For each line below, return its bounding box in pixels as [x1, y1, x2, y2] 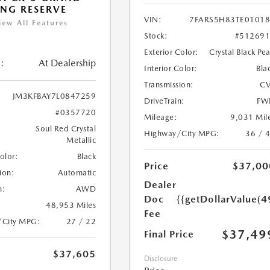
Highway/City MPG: [144, 129, 220, 139]
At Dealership [39, 57, 96, 69]
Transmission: [144, 80, 194, 90]
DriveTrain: [144, 96, 185, 106]
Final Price [144, 228, 195, 240]
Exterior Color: [144, 48, 199, 57]
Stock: [144, 31, 168, 41]
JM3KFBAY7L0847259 [12, 92, 96, 101]
